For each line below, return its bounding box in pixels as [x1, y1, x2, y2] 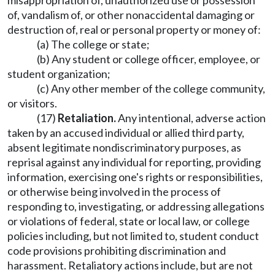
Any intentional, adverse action [116, 111, 266, 125]
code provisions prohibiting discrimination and [7, 244, 226, 257]
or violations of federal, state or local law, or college [7, 214, 250, 228]
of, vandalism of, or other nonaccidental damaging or [7, 8, 255, 21]
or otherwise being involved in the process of [7, 185, 221, 198]
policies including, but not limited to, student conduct [7, 229, 259, 242]
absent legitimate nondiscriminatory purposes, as [7, 141, 241, 154]
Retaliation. [58, 111, 116, 125]
